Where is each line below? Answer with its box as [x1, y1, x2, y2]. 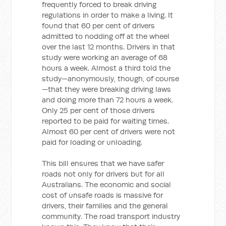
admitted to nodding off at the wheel [42, 31, 170, 41]
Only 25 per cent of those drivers [42, 105, 155, 115]
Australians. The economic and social [42, 180, 172, 189]
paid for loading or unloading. [42, 137, 143, 147]
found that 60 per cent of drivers [42, 21, 155, 30]
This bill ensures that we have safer [42, 158, 164, 168]
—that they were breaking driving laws [42, 84, 172, 94]
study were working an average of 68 [42, 52, 168, 62]
